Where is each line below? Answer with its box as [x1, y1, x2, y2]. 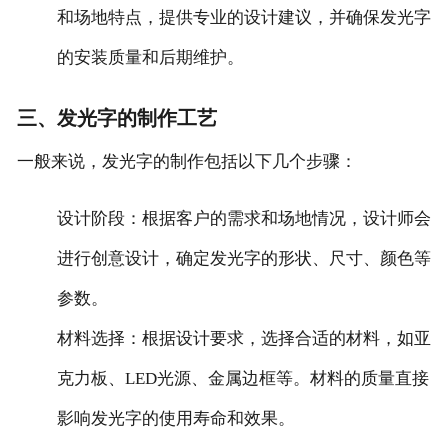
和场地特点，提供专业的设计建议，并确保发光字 [56, 8, 431, 28]
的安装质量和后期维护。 [56, 48, 244, 68]
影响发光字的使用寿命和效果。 [56, 408, 295, 428]
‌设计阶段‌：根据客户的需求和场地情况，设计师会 [56, 208, 431, 228]
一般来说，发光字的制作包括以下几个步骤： [16, 151, 357, 171]
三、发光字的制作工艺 [16, 106, 217, 129]
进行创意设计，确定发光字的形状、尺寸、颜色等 [56, 248, 431, 268]
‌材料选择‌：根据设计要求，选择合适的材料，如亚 [56, 328, 431, 348]
